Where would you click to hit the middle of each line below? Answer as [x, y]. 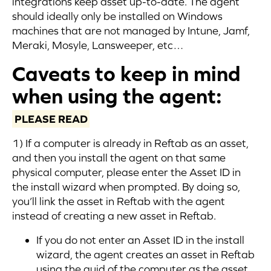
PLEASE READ [51, 119]
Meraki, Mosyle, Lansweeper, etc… [98, 45]
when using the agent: [117, 96]
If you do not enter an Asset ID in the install [140, 240]
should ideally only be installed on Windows [117, 16]
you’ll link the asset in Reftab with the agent [119, 201]
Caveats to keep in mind [126, 73]
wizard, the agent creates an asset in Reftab [145, 254]
